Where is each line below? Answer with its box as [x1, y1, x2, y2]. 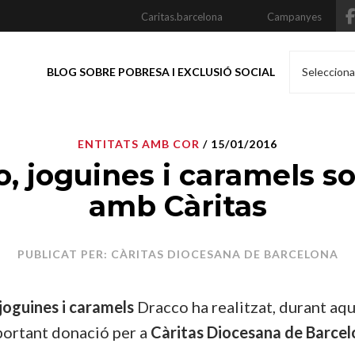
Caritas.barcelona [141, 10, 223, 23]
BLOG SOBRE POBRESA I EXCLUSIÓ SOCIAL [47, 65, 275, 78]
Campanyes [267, 10, 322, 23]
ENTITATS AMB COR [78, 137, 200, 151]
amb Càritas [88, 189, 267, 223]
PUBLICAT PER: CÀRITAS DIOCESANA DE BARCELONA [17, 247, 338, 261]
